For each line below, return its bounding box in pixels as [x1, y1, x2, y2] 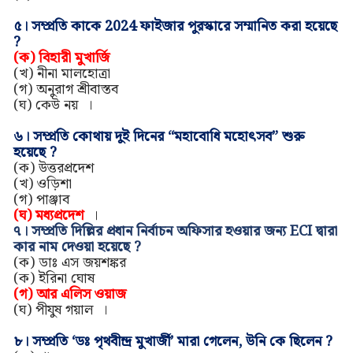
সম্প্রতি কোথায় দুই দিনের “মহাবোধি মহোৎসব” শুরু [32, 125, 305, 149]
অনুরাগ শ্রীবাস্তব [35, 78, 118, 102]
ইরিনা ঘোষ [38, 267, 102, 291]
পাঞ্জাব [35, 188, 69, 212]
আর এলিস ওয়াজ [35, 283, 126, 307]
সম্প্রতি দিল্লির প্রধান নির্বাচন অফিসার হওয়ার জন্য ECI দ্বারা [31, 220, 337, 243]
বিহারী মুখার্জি [38, 46, 110, 70]
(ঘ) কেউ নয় [13, 94, 86, 117]
